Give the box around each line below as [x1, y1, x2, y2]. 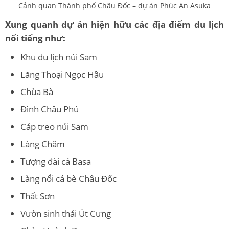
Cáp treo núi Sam [20, 120, 88, 132]
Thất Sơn [20, 190, 55, 202]
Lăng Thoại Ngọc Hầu [20, 68, 104, 80]
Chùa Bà [20, 85, 53, 98]
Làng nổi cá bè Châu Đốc [20, 172, 117, 185]
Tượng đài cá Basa [20, 155, 91, 167]
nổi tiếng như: [5, 32, 65, 44]
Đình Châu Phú [20, 103, 79, 115]
